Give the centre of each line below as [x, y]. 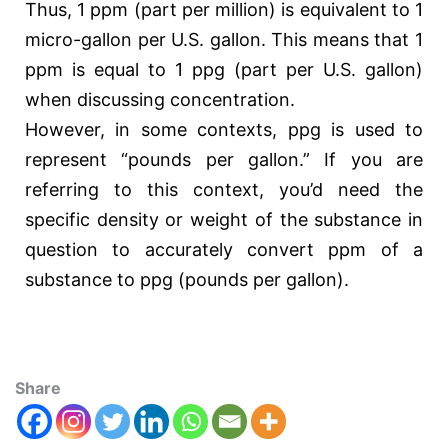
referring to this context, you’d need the [224, 190]
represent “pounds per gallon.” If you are [224, 160]
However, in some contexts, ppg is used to [224, 130]
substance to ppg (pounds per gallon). [187, 280]
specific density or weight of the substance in [224, 220]
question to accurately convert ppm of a [224, 250]
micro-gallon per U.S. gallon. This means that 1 [224, 40]
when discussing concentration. [160, 100]
